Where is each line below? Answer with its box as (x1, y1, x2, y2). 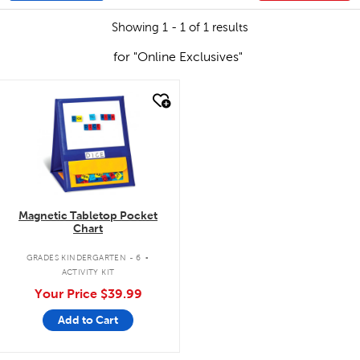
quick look (35, 92, 92, 105)
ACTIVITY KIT (61, 268, 115, 276)
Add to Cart (58, 313, 118, 326)
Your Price (34, 286, 100, 301)
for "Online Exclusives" (112, 49, 243, 63)
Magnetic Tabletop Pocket (18, 208, 157, 222)
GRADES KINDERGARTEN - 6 (26, 253, 141, 262)
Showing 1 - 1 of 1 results (112, 20, 248, 34)
